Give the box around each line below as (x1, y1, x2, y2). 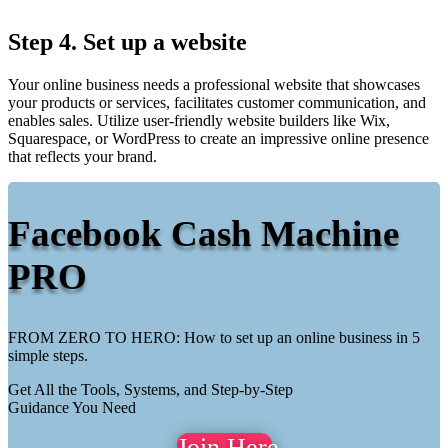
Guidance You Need (8, 398, 136, 416)
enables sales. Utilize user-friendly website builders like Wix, (8, 111, 390, 129)
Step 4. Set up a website (8, 28, 247, 55)
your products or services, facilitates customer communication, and (8, 93, 426, 111)
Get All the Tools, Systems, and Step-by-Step (8, 380, 293, 398)
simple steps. (8, 346, 88, 364)
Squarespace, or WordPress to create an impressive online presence (8, 129, 429, 147)
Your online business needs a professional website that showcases (8, 75, 420, 93)
